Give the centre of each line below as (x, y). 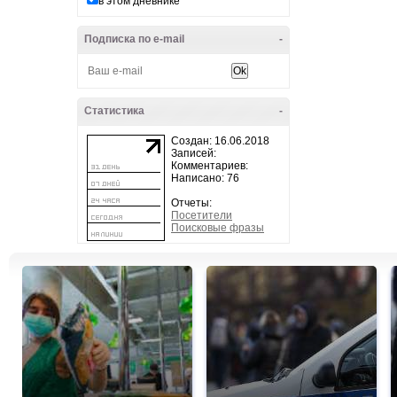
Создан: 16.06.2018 (220, 141)
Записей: (194, 153)
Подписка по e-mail (134, 39)
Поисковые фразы (218, 228)
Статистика (114, 111)
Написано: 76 (205, 178)
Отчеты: (191, 203)
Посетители (202, 215)
